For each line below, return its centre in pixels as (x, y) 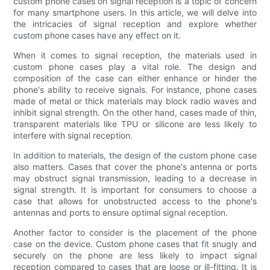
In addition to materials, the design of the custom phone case (135, 155)
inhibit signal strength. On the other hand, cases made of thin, (135, 112)
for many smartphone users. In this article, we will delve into (135, 12)
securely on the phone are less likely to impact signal (135, 255)
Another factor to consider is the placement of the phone (135, 232)
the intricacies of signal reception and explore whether (135, 24)
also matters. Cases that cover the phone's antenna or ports (135, 166)
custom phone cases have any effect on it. (97, 35)
